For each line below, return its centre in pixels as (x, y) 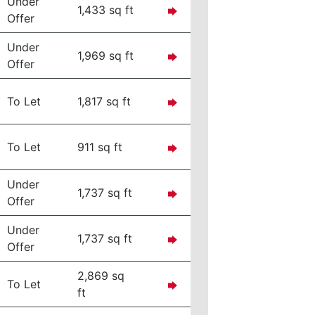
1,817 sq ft (104, 101)
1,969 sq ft (106, 56)
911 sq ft (100, 147)
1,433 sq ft (106, 10)
